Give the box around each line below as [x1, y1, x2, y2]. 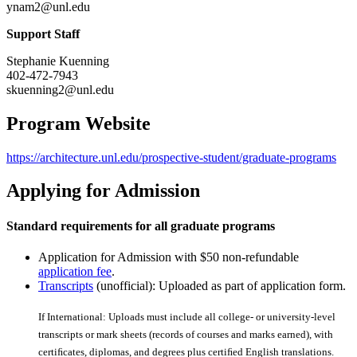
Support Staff [6, 26, 80, 41]
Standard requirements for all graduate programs [6, 218, 275, 233]
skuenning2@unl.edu [6, 82, 117, 96]
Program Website [6, 112, 151, 134]
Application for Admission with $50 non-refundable [38, 250, 299, 265]
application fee [38, 265, 112, 279]
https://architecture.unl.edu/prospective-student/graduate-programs [6, 150, 336, 164]
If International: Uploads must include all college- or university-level [38, 311, 335, 324]
